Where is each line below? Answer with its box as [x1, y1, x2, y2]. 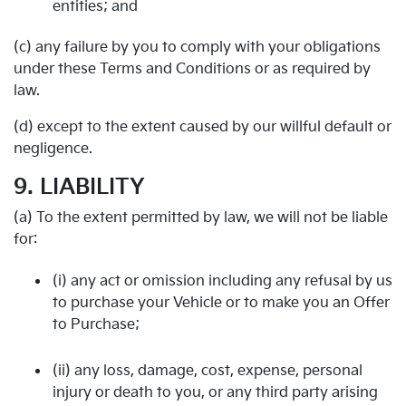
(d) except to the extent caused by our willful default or [14, 119, 391, 136]
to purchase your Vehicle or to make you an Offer [53, 294, 390, 312]
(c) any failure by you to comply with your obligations [14, 39, 381, 56]
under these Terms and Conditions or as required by [14, 61, 371, 78]
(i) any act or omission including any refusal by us [53, 272, 392, 290]
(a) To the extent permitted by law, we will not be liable [14, 209, 388, 227]
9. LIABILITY [14, 174, 145, 200]
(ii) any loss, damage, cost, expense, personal [53, 362, 362, 380]
